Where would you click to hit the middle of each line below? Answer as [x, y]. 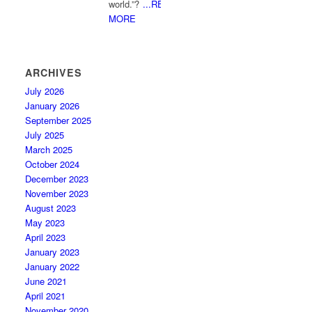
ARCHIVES [54, 72]
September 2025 [58, 120]
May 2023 [45, 223]
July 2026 [45, 91]
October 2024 [53, 164]
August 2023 [51, 208]
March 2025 [49, 149]
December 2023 [57, 179]
